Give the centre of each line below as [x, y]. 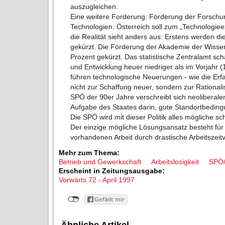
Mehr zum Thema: [90, 153]
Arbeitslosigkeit [175, 162]
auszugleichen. [94, 7]
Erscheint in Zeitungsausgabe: [113, 171]
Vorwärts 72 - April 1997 [97, 180]
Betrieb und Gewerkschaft [100, 162]
